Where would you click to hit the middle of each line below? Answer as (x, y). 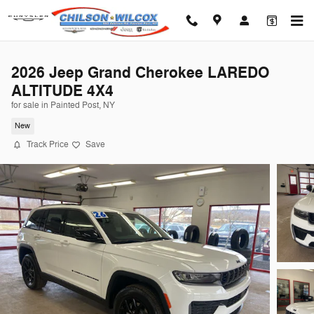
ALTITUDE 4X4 (62, 91)
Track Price (48, 144)
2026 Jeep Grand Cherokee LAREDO (140, 73)
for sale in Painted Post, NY (63, 105)
